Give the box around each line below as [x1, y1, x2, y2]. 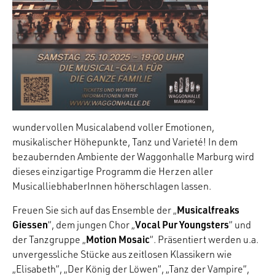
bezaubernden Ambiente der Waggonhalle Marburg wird [12, 150, 254, 163]
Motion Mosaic [86, 233, 150, 246]
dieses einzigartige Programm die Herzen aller [12, 165, 213, 178]
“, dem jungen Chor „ [48, 219, 135, 231]
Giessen [12, 218, 48, 231]
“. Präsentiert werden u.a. [150, 233, 258, 246]
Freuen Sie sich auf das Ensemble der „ [12, 204, 177, 217]
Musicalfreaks [177, 203, 239, 217]
